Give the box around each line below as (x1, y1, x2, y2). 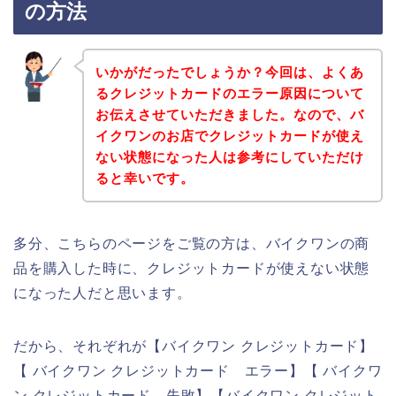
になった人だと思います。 (13, 285, 192, 301)
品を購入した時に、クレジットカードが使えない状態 (13, 260, 370, 276)
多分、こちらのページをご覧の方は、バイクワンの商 (13, 235, 370, 251)
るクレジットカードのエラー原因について (95, 85, 364, 101)
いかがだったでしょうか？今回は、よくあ (95, 64, 364, 80)
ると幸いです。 (95, 170, 194, 186)
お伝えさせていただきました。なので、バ (95, 106, 364, 122)
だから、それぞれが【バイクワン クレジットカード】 (13, 338, 374, 354)
